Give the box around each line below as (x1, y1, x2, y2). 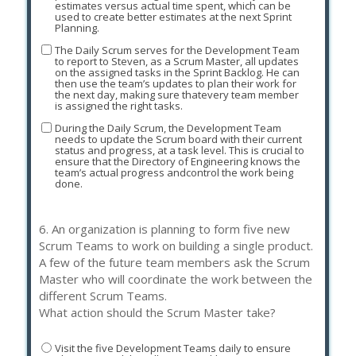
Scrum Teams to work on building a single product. (39, 238, 313, 253)
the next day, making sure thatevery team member (54, 87, 299, 102)
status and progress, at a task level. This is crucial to (54, 142, 304, 157)
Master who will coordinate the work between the (39, 271, 312, 287)
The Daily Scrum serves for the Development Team (54, 42, 300, 57)
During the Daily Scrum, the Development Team (54, 120, 281, 135)
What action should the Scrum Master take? (39, 304, 276, 320)
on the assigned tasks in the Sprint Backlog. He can (54, 64, 300, 79)
